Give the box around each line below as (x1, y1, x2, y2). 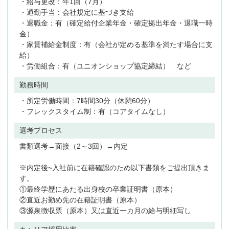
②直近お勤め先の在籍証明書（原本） (19, 196, 141, 204)
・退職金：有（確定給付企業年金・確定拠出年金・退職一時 (19, 19, 213, 28)
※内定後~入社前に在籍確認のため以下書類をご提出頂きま (19, 164, 210, 172)
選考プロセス (19, 126, 62, 135)
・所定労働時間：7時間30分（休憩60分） (19, 97, 154, 105)
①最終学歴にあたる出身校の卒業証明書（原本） (19, 185, 177, 194)
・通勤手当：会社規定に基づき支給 (19, 8, 134, 17)
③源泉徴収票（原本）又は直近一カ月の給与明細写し (19, 207, 191, 215)
